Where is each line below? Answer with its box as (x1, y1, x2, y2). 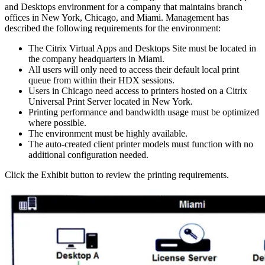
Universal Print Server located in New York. (28, 96, 193, 106)
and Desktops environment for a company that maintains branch (5, 1, 243, 12)
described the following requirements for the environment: (5, 22, 221, 33)
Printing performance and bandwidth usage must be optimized (28, 106, 259, 117)
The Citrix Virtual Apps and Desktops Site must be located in (28, 43, 256, 53)
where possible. (28, 117, 86, 128)
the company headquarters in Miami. (28, 53, 164, 64)
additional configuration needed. (28, 149, 148, 160)
